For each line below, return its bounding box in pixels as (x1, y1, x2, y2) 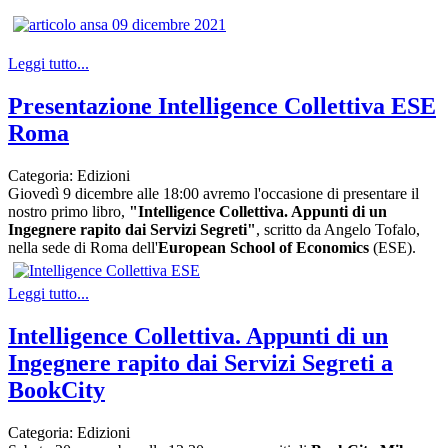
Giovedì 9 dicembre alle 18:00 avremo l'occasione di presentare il (8, 185, 419, 203)
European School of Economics (158, 239, 369, 257)
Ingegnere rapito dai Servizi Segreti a (8, 350, 393, 377)
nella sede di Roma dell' (8, 239, 158, 257)
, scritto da (256, 221, 324, 239)
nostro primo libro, (8, 203, 125, 221)
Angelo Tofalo (324, 221, 416, 239)
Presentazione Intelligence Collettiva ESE (8, 93, 436, 120)
